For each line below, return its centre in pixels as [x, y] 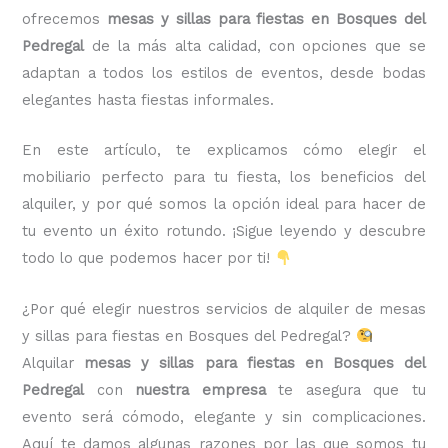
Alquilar [53, 362]
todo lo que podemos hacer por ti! [149, 258]
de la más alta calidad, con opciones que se [255, 45]
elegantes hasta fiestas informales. [148, 99]
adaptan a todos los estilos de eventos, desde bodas [224, 72]
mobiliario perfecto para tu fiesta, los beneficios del [224, 177]
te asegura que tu [345, 389]
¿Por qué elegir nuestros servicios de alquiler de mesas [224, 308]
